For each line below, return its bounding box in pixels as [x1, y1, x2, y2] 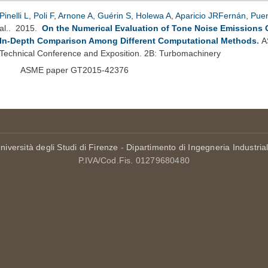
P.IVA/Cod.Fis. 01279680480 [78, 155, 190, 165]
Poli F [33, 10, 54, 20]
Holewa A [136, 10, 171, 20]
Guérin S [98, 10, 131, 20]
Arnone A [58, 10, 93, 20]
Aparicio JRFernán [175, 10, 246, 20]
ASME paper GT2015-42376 [20, 65, 129, 75]
